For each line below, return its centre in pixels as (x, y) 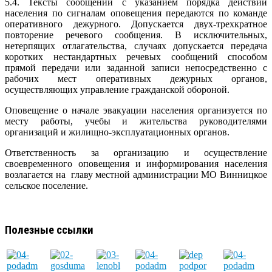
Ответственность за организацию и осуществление (136, 153)
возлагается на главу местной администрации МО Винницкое (136, 175)
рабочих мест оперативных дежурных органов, (136, 79)
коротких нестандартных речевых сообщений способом (136, 57)
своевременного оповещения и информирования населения (136, 164)
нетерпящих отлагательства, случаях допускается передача (136, 46)
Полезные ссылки (49, 230)
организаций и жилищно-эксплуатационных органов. (117, 132)
